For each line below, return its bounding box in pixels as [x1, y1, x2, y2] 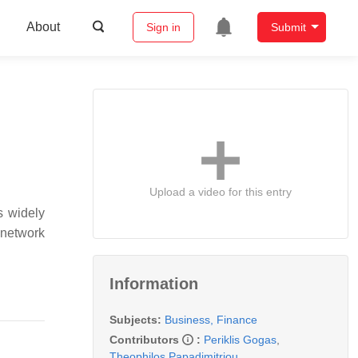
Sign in [145, 21, 181, 34]
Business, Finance [165, 312, 257, 326]
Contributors [109, 332, 182, 346]
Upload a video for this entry [149, 185, 292, 198]
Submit [270, 21, 306, 34]
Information [109, 274, 198, 292]
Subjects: [109, 312, 161, 326]
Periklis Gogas [204, 332, 276, 346]
